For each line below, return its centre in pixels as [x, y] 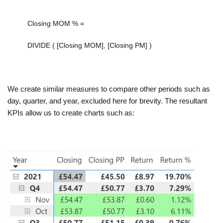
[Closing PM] [127, 46]
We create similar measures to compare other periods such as [109, 89]
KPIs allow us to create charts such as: [71, 113]
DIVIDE [39, 46]
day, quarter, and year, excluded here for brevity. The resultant [107, 101]
